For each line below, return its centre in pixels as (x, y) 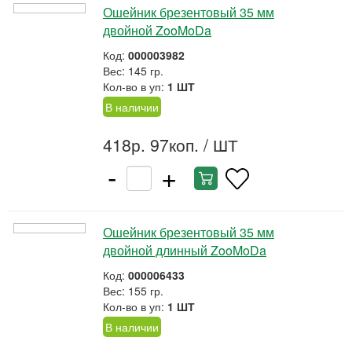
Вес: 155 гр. (133, 291)
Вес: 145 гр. (133, 71)
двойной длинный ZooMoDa (185, 250)
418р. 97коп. (151, 145)
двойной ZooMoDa (157, 30)
